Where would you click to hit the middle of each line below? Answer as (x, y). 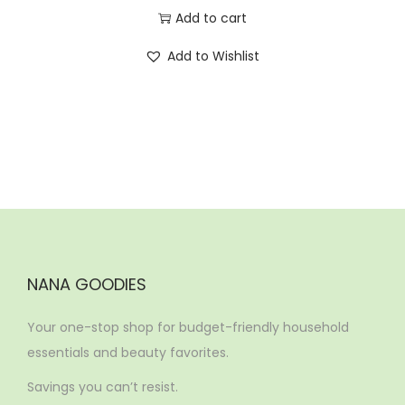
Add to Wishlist (214, 57)
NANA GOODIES (87, 285)
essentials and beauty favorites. (128, 353)
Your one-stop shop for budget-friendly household (188, 328)
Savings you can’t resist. (103, 387)
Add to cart (211, 19)
